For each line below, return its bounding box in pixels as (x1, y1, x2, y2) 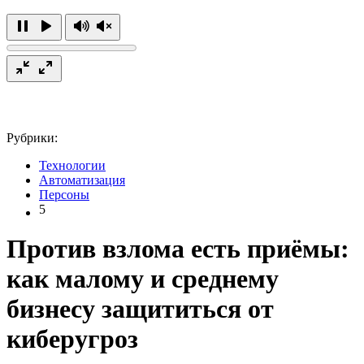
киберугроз (6, 324, 138, 354)
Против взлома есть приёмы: (6, 234, 349, 264)
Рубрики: (6, 130, 58, 145)
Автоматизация (39, 172, 125, 187)
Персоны (39, 187, 89, 201)
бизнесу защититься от (6, 294, 274, 324)
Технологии (39, 158, 106, 172)
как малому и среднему (6, 264, 279, 294)
